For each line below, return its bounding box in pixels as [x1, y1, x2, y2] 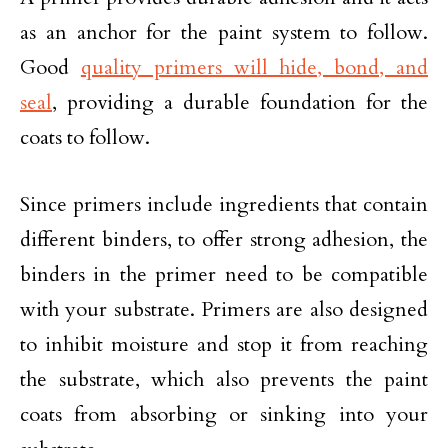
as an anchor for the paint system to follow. [20, 18, 428, 46]
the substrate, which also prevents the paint [20, 365, 428, 393]
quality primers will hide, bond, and [80, 53, 429, 81]
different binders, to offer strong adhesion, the [20, 225, 428, 253]
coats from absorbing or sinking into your [20, 400, 428, 428]
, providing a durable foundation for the [52, 88, 428, 116]
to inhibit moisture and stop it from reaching [20, 330, 428, 358]
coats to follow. [20, 123, 150, 151]
